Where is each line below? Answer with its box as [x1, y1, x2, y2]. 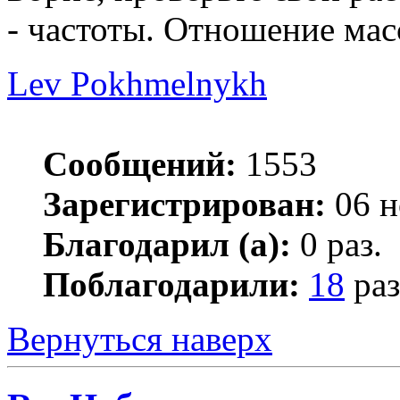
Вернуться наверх [7, 320, 272, 359]
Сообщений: [43, 145, 237, 184]
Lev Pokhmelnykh [7, 64, 267, 104]
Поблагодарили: [43, 265, 300, 304]
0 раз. [291, 225, 382, 264]
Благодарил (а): [43, 225, 291, 264]
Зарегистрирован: [43, 185, 326, 224]
